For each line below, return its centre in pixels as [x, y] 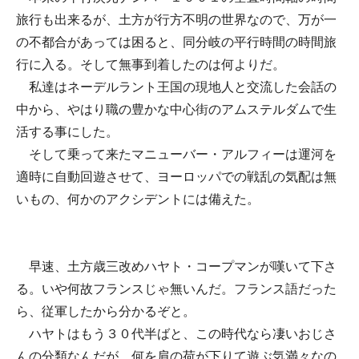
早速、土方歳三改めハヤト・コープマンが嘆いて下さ [176, 266]
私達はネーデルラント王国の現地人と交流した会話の [176, 87]
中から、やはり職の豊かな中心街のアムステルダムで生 [176, 109]
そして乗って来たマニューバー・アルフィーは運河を [176, 154]
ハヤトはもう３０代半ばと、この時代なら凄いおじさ [176, 334]
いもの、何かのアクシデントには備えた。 [138, 199]
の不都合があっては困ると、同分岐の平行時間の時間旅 [176, 42]
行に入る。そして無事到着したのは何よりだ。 [151, 65]
